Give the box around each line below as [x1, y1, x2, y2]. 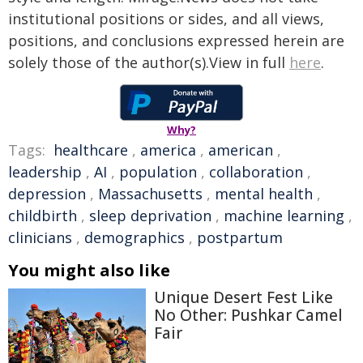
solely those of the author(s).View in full [8, 53, 289, 72]
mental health [215, 184, 313, 203]
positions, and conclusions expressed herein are [8, 31, 344, 50]
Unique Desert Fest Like [154, 287, 333, 308]
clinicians [8, 228, 72, 247]
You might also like [8, 259, 170, 281]
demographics [84, 228, 185, 247]
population [119, 162, 197, 181]
